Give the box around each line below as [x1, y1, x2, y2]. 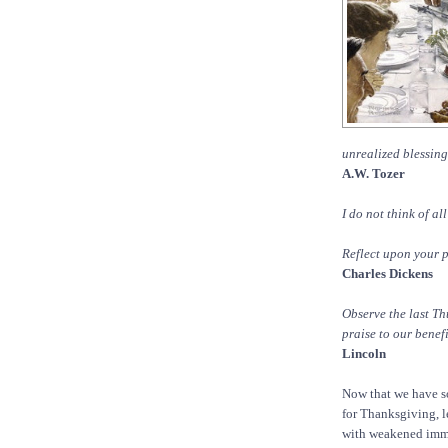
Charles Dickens [342, 266, 433, 282]
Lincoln [342, 346, 386, 362]
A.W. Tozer [342, 166, 405, 182]
